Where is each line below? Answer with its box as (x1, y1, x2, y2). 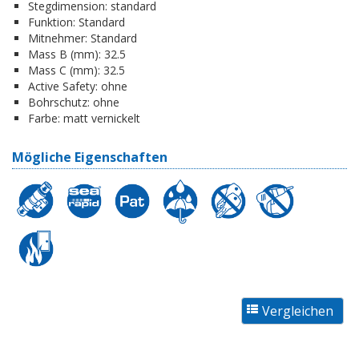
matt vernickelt (60, 110, 140, 126)
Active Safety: (28, 78, 98, 94)
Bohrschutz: (28, 94, 90, 110)
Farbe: (28, 110, 60, 126)
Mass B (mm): (28, 46, 101, 62)
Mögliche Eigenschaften (12, 147, 167, 166)
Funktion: (28, 14, 75, 30)
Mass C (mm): (28, 62, 100, 78)
